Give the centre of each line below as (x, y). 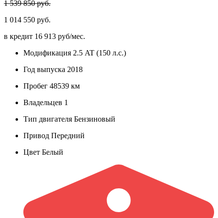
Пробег (36, 86)
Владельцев (43, 102)
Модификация (47, 53)
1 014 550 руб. (27, 19)
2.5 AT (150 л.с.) (99, 53)
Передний (67, 135)
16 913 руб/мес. (60, 36)
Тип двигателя (48, 119)
